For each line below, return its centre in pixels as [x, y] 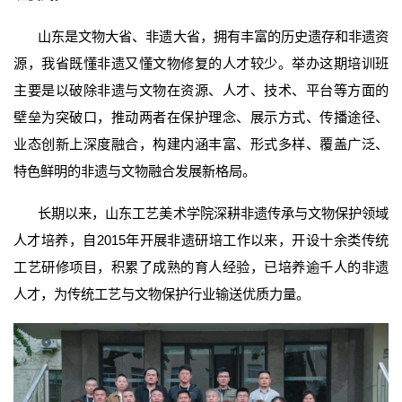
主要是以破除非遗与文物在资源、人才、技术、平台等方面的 [201, 90]
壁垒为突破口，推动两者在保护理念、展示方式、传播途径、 [201, 117]
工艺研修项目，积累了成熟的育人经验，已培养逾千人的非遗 [201, 267]
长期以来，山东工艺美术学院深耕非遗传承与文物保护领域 [213, 213]
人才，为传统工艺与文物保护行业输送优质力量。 [162, 293]
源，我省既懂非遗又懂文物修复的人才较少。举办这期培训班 [201, 63]
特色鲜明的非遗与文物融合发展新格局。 [135, 170]
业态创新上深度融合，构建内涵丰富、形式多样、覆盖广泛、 [201, 144]
